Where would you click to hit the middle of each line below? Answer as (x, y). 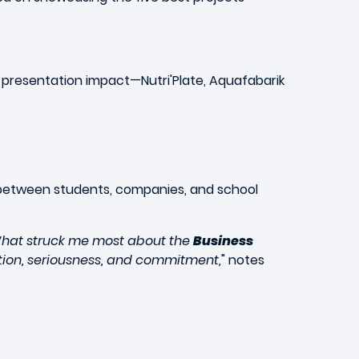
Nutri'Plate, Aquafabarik (213, 81)
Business (223, 241)
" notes (243, 260)
